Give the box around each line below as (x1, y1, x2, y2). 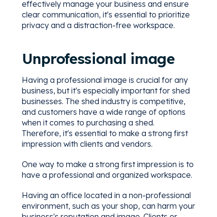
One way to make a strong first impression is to (21, 159, 194, 169)
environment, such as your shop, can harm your (21, 201, 195, 211)
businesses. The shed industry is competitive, (21, 96, 186, 106)
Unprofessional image (21, 49, 175, 68)
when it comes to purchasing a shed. (21, 117, 155, 127)
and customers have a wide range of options (21, 107, 186, 117)
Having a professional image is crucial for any (21, 75, 188, 85)
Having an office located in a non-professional (21, 190, 191, 200)
